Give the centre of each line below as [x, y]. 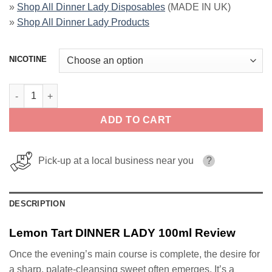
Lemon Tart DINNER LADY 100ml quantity [94, 90]
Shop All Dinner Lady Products [83, 22]
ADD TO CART [136, 120]
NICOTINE [28, 59]
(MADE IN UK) [198, 7]
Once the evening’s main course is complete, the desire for [134, 254]
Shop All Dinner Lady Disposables [91, 7]
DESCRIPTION [37, 204]
